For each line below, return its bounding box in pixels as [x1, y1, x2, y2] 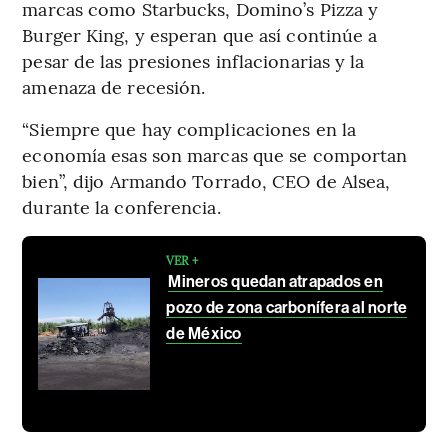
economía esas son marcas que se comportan [22, 142, 408, 168]
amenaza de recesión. [22, 74, 206, 100]
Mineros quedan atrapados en [168, 272, 383, 292]
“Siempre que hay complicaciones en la [22, 116, 357, 142]
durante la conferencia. [22, 194, 221, 220]
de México [166, 324, 242, 344]
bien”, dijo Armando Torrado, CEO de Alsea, [22, 168, 391, 194]
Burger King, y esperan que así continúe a [22, 22, 378, 48]
